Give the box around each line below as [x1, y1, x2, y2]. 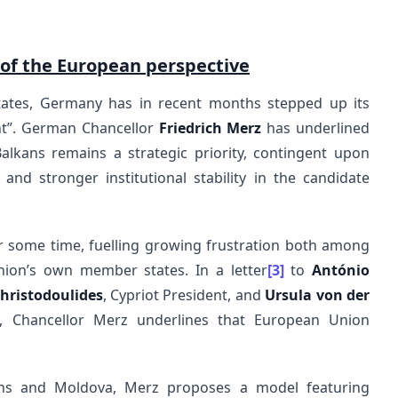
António [312, 260, 370, 280]
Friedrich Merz [158, 118, 262, 138]
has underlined [261, 118, 370, 138]
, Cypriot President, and [102, 285, 266, 305]
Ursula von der [265, 285, 370, 305]
